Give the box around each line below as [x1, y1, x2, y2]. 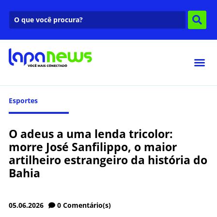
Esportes [9, 95, 38, 105]
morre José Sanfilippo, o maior [9, 139, 177, 155]
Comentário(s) [63, 200, 111, 210]
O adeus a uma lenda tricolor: [9, 125, 173, 141]
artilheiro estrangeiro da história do [9, 152, 207, 168]
